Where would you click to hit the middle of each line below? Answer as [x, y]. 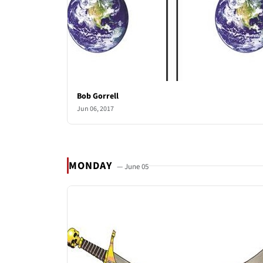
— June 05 [133, 166]
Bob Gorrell [98, 96]
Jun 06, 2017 [95, 109]
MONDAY [92, 166]
